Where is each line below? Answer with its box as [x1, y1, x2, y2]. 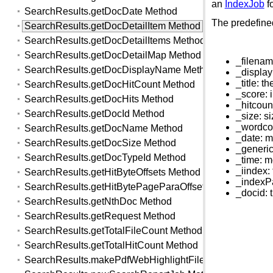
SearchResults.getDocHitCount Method [24, 79, 196, 90]
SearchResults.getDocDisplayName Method [24, 65, 216, 76]
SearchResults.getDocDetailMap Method [24, 50, 202, 61]
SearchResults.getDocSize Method [24, 138, 177, 149]
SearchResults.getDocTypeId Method [24, 152, 186, 163]
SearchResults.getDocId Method [24, 108, 165, 119]
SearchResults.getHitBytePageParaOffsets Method [24, 182, 245, 193]
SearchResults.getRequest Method [24, 211, 176, 221]
